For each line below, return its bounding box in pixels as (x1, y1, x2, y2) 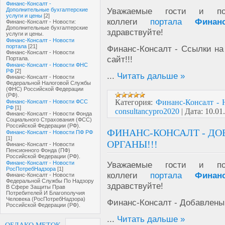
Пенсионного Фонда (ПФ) (6, 147, 70, 153)
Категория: (115, 98, 153, 106)
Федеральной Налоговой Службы (6, 80, 91, 86)
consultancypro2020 (115, 107, 179, 116)
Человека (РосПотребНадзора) (6, 196, 85, 202)
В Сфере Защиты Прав (6, 184, 65, 190)
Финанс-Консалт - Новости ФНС (6, 62, 88, 68)
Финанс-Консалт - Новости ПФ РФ (6, 129, 93, 135)
